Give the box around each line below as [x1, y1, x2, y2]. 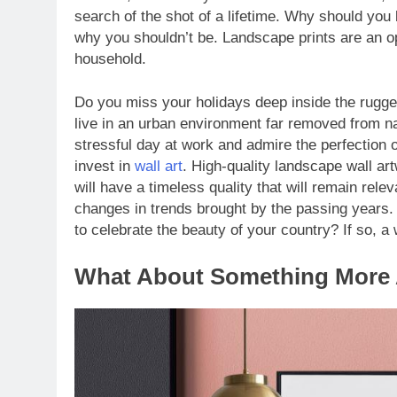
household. [74, 50, 146, 67]
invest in [74, 158, 135, 175]
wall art [135, 158, 183, 175]
